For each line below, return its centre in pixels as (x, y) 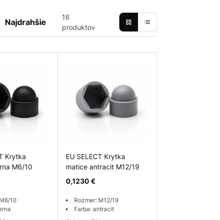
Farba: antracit (94, 209)
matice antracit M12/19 (103, 167)
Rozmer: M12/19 (96, 200)
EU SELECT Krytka (96, 156)
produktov (79, 27)
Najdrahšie (26, 22)
